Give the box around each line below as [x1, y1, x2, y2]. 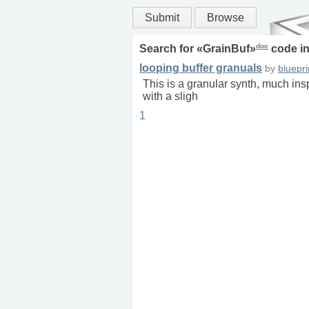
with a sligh [143, 90, 198, 103]
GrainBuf [203, 43, 250, 55]
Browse [207, 12, 244, 23]
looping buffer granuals [139, 62, 262, 74]
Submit [145, 12, 179, 23]
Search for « [139, 43, 203, 55]
